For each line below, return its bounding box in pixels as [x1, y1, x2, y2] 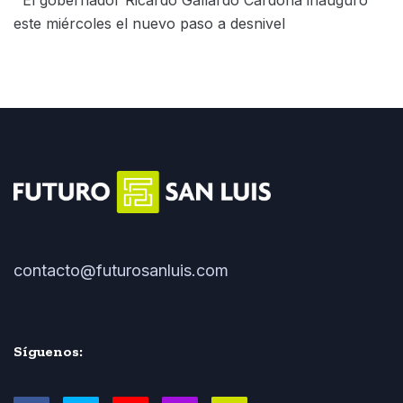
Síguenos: [13, 342, 83, 360]
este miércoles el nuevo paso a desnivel [13, 13, 285, 32]
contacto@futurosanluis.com [13, 260, 228, 280]
